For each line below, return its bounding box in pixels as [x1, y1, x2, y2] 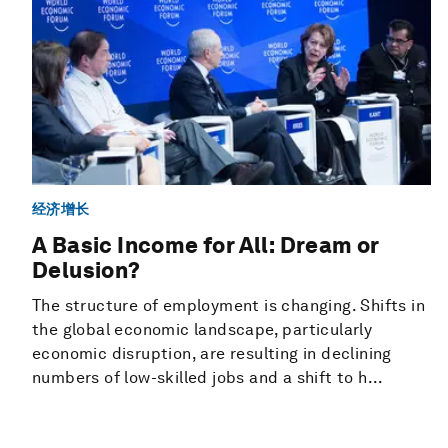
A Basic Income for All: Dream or [32, 232, 379, 259]
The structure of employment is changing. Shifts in [32, 296, 425, 316]
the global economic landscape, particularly [32, 320, 373, 340]
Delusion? [32, 257, 141, 284]
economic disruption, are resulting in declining [32, 344, 392, 364]
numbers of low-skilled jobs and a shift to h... [32, 368, 384, 388]
